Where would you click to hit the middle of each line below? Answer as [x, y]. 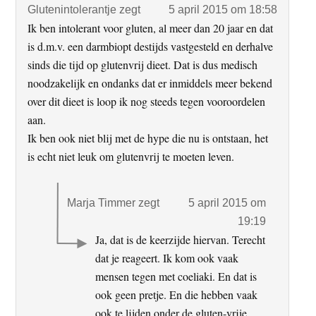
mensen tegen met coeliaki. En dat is [176, 276]
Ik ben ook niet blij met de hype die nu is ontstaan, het [148, 138]
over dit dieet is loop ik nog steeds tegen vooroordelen [147, 101]
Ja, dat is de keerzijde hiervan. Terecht [181, 239]
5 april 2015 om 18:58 [223, 9]
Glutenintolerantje [72, 9]
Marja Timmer [102, 202]
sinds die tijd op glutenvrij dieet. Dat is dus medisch [143, 64]
